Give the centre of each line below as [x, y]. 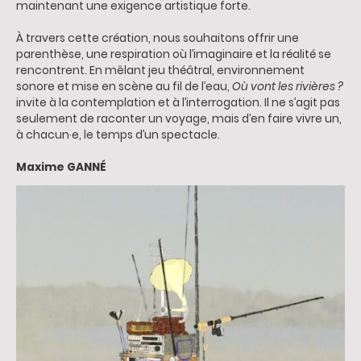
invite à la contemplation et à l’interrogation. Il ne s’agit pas [178, 102]
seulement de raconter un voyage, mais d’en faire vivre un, [179, 118]
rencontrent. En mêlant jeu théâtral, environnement [160, 70]
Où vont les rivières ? [288, 86]
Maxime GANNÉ [61, 167]
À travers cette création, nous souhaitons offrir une [158, 38]
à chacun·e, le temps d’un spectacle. [118, 135]
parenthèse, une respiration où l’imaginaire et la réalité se [174, 54]
